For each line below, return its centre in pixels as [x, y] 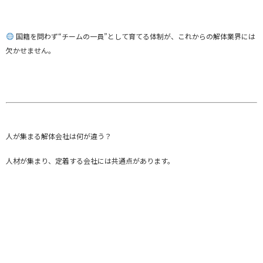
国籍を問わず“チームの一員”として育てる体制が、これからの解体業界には [134, 36]
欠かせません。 [31, 50]
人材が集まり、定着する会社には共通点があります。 [90, 160]
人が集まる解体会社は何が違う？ [59, 136]
